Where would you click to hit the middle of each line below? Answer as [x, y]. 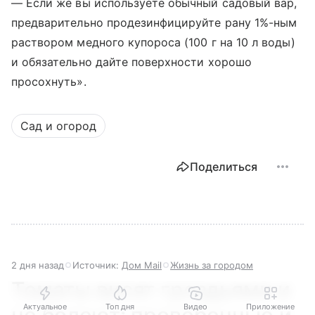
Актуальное [45, 307]
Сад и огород [58, 126]
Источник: [97, 265]
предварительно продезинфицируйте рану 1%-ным [154, 23]
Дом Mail [142, 265]
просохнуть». [49, 82]
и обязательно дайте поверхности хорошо [131, 62]
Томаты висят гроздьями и [151, 290]
